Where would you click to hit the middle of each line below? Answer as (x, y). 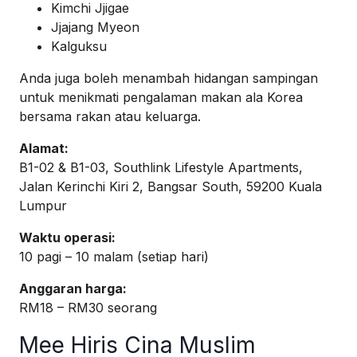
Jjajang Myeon (95, 27)
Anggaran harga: (73, 289)
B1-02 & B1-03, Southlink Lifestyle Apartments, (161, 168)
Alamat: (44, 149)
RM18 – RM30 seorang (88, 308)
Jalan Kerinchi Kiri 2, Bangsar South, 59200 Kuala (171, 187)
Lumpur (43, 206)
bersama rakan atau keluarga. (110, 117)
